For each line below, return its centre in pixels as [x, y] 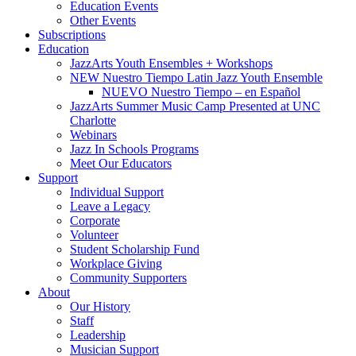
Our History [100, 307]
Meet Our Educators [121, 164]
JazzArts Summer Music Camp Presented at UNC [195, 106]
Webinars [93, 135]
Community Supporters [128, 278]
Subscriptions [72, 35]
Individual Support [117, 192]
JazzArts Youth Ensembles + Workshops [171, 64]
